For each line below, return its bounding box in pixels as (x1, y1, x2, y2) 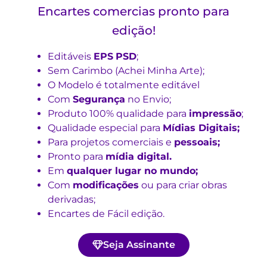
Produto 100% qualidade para (48, 108, 189, 120)
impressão (189, 108, 241, 120)
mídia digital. (105, 151, 172, 163)
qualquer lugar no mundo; (67, 165, 198, 177)
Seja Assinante (103, 239, 175, 251)
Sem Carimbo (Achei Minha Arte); (48, 65, 204, 77)
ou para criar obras (139, 179, 227, 191)
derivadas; (48, 194, 95, 206)
